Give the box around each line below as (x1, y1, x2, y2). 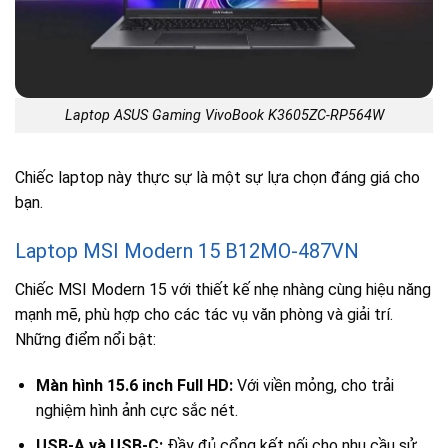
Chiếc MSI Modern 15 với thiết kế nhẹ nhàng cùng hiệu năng (15, 280, 431, 300)
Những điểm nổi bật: (15, 330, 156, 350)
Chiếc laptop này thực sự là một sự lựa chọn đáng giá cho (15, 167, 420, 187)
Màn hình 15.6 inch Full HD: (35, 376, 233, 396)
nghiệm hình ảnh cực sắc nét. (35, 401, 238, 421)
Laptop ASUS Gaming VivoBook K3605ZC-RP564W (64, 106, 384, 124)
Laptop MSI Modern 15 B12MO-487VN (15, 239, 359, 264)
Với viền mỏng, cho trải (232, 376, 394, 396)
